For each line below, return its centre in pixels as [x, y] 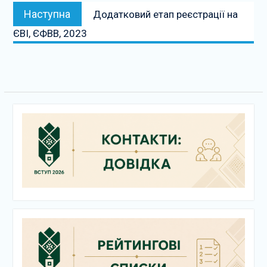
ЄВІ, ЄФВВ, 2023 [50, 33]
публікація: [114, 21]
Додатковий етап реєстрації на [165, 14]
